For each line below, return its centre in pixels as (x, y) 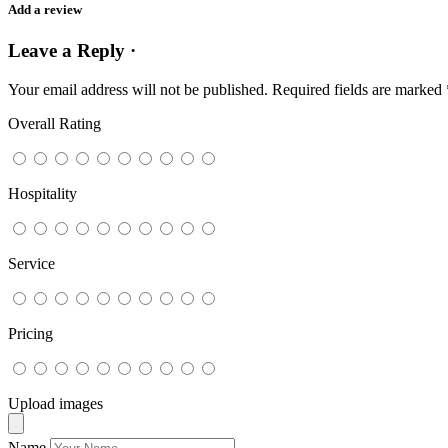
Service (31, 263)
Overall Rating (54, 123)
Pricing (30, 333)
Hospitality (42, 193)
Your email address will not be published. (138, 89)
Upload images (55, 403)
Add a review (45, 10)
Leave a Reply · (72, 51)
